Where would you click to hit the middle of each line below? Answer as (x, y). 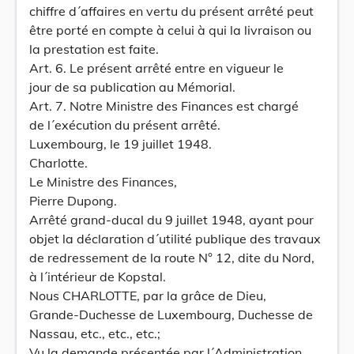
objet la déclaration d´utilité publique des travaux (175, 239)
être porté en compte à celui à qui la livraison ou (170, 30)
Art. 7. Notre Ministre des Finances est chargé (164, 106)
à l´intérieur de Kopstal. (98, 277)
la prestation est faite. (94, 49)
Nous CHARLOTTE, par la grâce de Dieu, (148, 296)
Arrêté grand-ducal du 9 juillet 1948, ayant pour (171, 220)
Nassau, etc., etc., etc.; (95, 333)
